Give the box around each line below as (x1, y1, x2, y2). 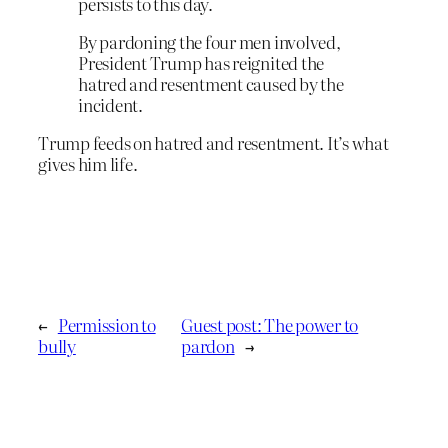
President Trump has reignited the (78, 49, 325, 75)
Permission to (57, 312, 156, 338)
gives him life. (38, 150, 138, 176)
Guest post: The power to (181, 312, 359, 338)
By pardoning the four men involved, (78, 28, 341, 54)
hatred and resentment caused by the (78, 70, 344, 96)
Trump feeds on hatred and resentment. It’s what (38, 129, 389, 155)
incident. (78, 91, 143, 117)
